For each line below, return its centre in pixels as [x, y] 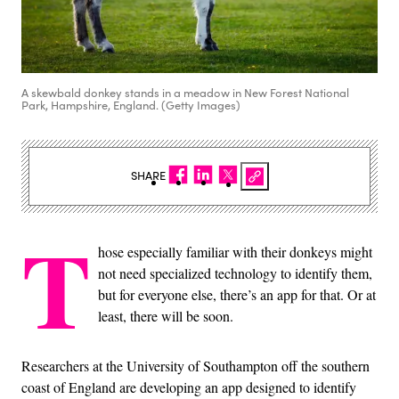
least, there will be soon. [166, 315]
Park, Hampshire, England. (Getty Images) [131, 105]
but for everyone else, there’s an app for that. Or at [237, 294]
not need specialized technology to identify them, [235, 273]
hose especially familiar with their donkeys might [235, 251]
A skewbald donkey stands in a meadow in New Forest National [185, 92]
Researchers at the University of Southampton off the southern [195, 365]
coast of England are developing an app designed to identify [189, 387]
